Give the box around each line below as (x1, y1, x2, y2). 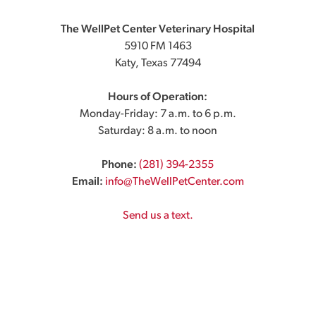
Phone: (102, 159, 138, 171)
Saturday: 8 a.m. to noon (98, 126, 218, 137)
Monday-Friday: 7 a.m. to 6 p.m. (79, 109, 236, 120)
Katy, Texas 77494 (114, 58, 201, 69)
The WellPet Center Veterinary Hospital (61, 24, 255, 35)
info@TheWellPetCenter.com (104, 176, 244, 188)
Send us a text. (122, 210, 193, 221)
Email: (71, 176, 103, 188)
